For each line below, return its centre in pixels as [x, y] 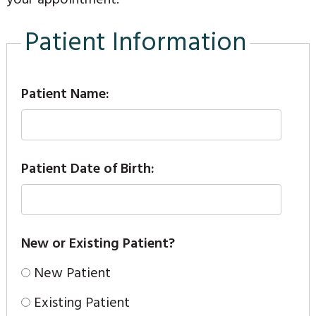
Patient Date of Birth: [87, 169]
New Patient [72, 273]
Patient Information [135, 43]
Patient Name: [65, 94]
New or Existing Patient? [98, 244]
